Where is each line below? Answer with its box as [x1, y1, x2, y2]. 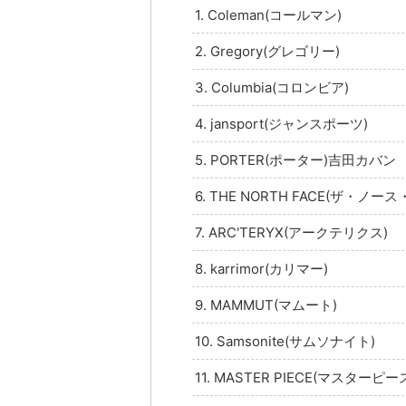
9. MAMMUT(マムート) [195, 295, 337, 314]
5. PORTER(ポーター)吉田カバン [195, 150, 396, 169]
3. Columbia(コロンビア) [195, 78, 349, 96]
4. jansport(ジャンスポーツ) [195, 114, 368, 132]
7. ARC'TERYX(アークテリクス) [195, 223, 388, 241]
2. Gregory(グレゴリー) [195, 42, 340, 60]
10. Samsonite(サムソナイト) [195, 332, 375, 350]
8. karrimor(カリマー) [195, 259, 328, 277]
